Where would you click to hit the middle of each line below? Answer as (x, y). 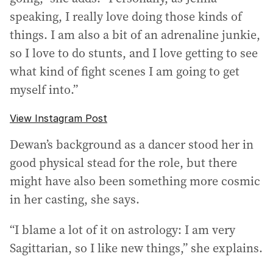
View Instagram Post (58, 118)
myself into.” (44, 90)
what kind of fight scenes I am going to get (125, 71)
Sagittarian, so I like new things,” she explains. (136, 248)
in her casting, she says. (75, 199)
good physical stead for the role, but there (123, 163)
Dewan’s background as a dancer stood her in (132, 144)
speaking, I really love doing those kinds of (126, 16)
